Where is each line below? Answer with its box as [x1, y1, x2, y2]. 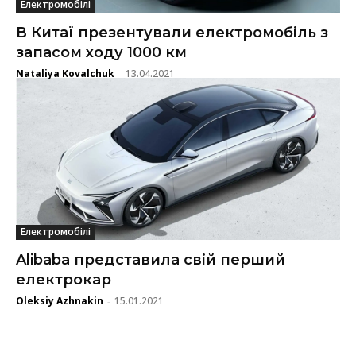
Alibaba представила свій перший [16, 250, 285, 269]
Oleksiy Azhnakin [16, 293, 103, 308]
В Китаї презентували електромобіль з [16, 23, 328, 41]
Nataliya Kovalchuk [16, 66, 114, 80]
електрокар [16, 270, 111, 288]
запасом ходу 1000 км [16, 43, 187, 61]
